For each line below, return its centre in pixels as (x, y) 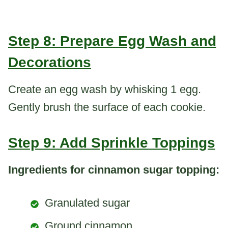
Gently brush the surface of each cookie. (107, 107)
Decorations (50, 63)
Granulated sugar (87, 203)
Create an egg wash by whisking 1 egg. (105, 90)
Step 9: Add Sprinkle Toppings (112, 143)
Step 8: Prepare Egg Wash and (112, 41)
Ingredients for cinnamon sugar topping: (114, 170)
